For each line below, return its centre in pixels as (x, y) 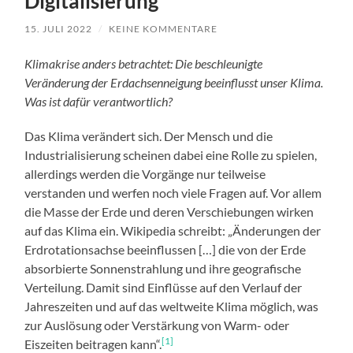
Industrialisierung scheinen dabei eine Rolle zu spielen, (171, 155)
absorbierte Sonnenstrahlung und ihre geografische (163, 269)
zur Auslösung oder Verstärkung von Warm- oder (157, 325)
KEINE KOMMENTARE (163, 29)
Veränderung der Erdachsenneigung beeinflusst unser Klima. (174, 83)
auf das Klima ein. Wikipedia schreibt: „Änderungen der (173, 231)
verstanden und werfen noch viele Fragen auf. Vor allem (173, 193)
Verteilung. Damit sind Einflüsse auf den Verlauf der (163, 288)
